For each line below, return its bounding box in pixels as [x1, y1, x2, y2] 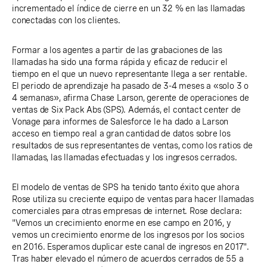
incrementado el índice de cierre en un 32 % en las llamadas [12, 4, 246, 14]
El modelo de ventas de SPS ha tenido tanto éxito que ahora [12, 182, 240, 193]
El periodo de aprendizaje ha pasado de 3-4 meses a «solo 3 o [12, 81, 249, 91]
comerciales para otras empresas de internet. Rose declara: [12, 206, 242, 216]
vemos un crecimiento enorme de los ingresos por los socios [12, 230, 244, 240]
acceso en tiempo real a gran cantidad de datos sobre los [12, 129, 231, 139]
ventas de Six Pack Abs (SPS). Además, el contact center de [12, 105, 241, 115]
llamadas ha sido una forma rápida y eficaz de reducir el [12, 57, 228, 67]
